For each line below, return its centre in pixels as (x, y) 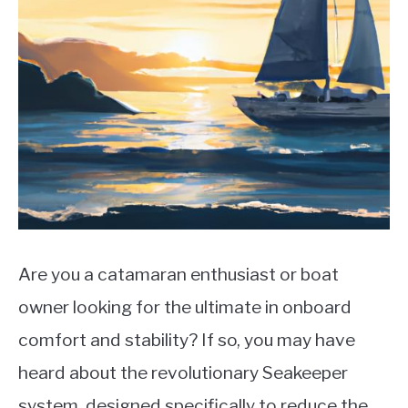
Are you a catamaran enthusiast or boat (178, 274)
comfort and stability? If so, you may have (187, 340)
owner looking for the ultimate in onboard (185, 307)
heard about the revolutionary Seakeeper (183, 372)
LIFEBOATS (54, 23)
